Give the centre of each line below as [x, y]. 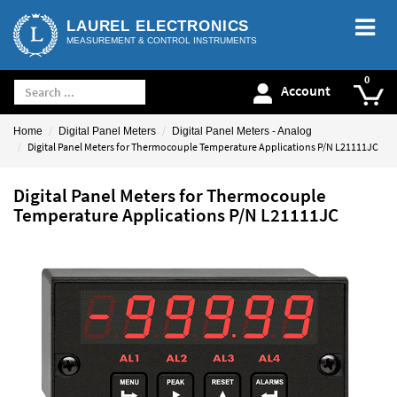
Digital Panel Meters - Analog [242, 131]
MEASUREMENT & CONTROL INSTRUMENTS [162, 40]
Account [306, 91]
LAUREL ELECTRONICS [158, 26]
